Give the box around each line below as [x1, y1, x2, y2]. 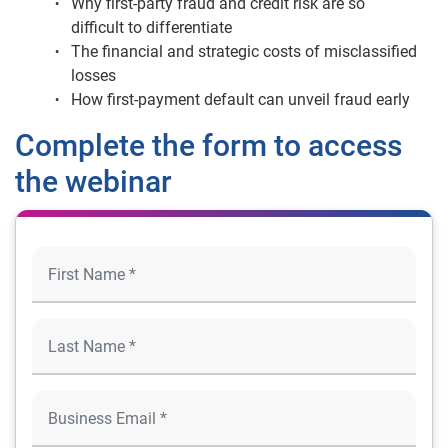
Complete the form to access [15, 128, 402, 164]
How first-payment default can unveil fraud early [71, 90, 410, 110]
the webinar [15, 164, 172, 200]
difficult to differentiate [71, 18, 232, 38]
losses [71, 66, 116, 86]
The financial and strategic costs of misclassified [71, 42, 417, 62]
